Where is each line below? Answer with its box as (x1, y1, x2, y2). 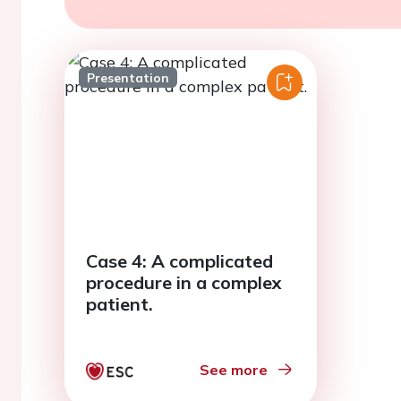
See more (200, 361, 268, 379)
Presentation (86, 70, 169, 85)
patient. (86, 293, 153, 315)
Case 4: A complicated (86, 250, 151, 272)
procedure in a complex (86, 271, 282, 294)
